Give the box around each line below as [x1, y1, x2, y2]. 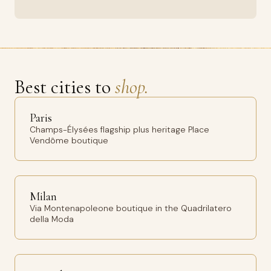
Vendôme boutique [30, 135, 108, 146]
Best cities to [15, 75, 115, 99]
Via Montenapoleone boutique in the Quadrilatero [30, 203, 232, 214]
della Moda [30, 214, 74, 224]
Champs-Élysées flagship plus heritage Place [30, 124, 209, 135]
